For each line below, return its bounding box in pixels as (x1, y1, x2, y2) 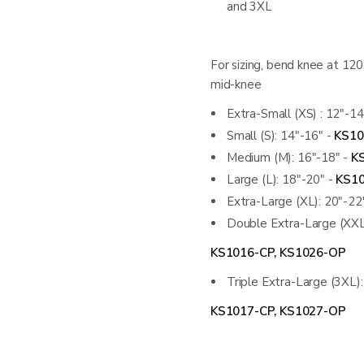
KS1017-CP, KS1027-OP (210, 303, 346, 319)
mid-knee (210, 76, 262, 93)
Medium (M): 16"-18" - (227, 149, 352, 166)
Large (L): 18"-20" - (227, 171, 336, 188)
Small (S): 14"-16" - (227, 128, 335, 144)
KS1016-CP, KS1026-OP (210, 245, 346, 261)
